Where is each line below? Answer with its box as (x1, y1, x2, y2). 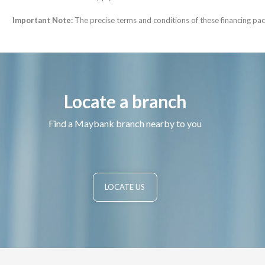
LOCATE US (105, 182, 145, 192)
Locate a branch (63, 90, 186, 112)
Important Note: (12, 15, 73, 25)
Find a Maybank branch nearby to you (48, 117, 202, 129)
